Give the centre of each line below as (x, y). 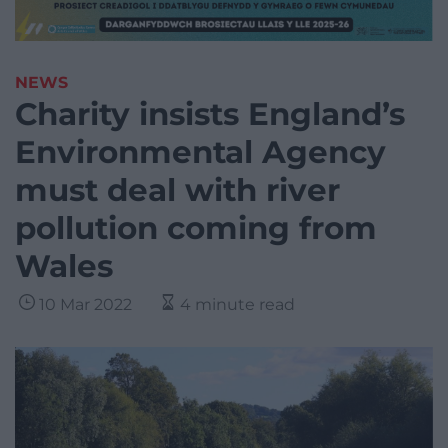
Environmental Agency (200, 152)
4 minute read (237, 305)
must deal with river (177, 190)
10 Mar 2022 (85, 305)
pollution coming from (196, 228)
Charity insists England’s (210, 114)
